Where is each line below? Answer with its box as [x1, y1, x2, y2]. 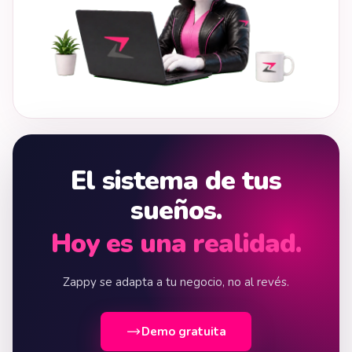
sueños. [130, 192, 222, 229]
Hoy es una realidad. [50, 225, 302, 262]
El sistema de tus [71, 163, 281, 199]
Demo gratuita [141, 324, 226, 339]
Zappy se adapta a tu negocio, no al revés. [63, 274, 289, 290]
